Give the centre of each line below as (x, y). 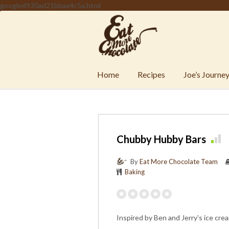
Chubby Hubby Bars (161, 139)
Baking (135, 172)
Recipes (151, 74)
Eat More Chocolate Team (179, 162)
